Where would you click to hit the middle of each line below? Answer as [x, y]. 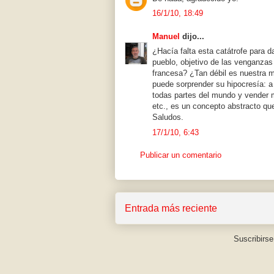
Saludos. [168, 117]
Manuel [166, 36]
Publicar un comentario [181, 155]
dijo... [192, 36]
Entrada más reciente [171, 208]
